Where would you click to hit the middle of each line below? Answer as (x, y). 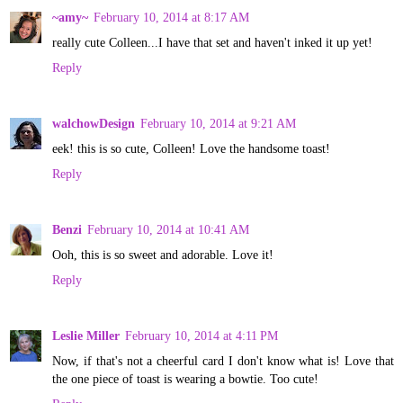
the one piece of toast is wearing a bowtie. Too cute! (185, 379)
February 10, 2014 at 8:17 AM (171, 18)
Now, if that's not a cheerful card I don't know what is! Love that (223, 361)
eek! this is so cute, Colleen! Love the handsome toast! (191, 149)
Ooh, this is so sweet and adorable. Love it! (163, 255)
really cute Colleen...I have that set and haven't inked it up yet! (212, 43)
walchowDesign (94, 124)
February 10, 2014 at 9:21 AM (218, 124)
